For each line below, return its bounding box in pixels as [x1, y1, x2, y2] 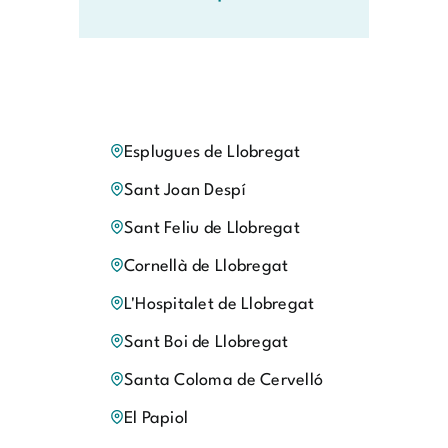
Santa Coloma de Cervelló [123, 372, 324, 390]
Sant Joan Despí [123, 182, 245, 200]
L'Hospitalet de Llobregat [123, 296, 315, 314]
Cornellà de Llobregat [123, 258, 289, 276]
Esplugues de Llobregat [123, 144, 301, 162]
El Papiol [123, 410, 189, 428]
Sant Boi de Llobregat [123, 334, 289, 352]
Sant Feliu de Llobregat [123, 220, 300, 238]
